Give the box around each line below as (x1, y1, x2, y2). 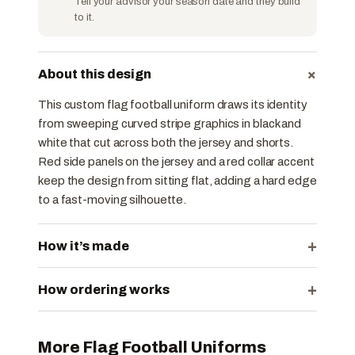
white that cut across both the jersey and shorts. (38, 136, 294, 150)
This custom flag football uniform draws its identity (38, 98, 307, 112)
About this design (38, 67, 151, 81)
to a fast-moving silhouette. (38, 193, 187, 207)
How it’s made (38, 239, 129, 253)
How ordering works (38, 282, 170, 296)
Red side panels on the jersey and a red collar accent (38, 155, 315, 169)
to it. (74, 11, 94, 23)
